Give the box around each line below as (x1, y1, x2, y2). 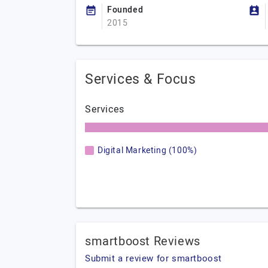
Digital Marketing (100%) (98, 144, 197, 157)
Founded (107, 4, 144, 16)
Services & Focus (85, 69, 196, 90)
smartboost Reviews (85, 233, 200, 250)
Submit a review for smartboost (85, 252, 222, 265)
